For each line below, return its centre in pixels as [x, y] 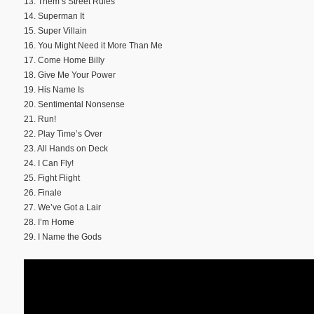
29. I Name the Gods [63, 237]
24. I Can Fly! [49, 163]
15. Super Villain [55, 30]
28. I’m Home [49, 222]
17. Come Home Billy [64, 60]
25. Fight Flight [52, 178]
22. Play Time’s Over [63, 134]
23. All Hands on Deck [66, 148]
